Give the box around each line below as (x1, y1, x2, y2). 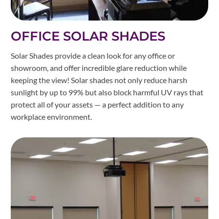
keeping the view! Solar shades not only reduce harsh (11, 75, 188, 85)
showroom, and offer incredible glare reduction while (11, 63, 187, 72)
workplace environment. (11, 111, 92, 121)
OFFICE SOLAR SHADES (11, 28, 166, 44)
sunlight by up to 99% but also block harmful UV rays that (11, 87, 204, 97)
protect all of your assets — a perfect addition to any (11, 99, 184, 109)
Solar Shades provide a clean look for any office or (11, 50, 175, 60)
